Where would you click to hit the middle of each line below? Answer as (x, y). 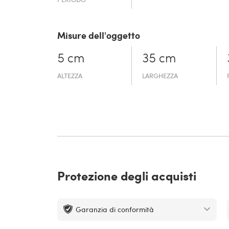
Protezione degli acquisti (127, 176)
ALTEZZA (70, 76)
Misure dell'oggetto (99, 36)
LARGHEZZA (160, 76)
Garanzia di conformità (115, 210)
